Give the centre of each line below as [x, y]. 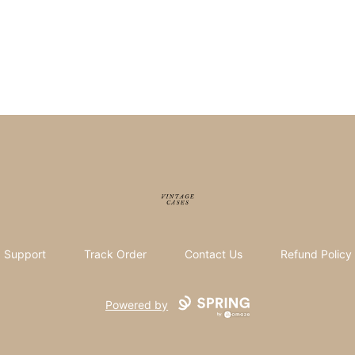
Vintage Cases [169, 191]
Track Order [115, 254]
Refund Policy [316, 254]
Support [25, 254]
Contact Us [213, 254]
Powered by [137, 305]
